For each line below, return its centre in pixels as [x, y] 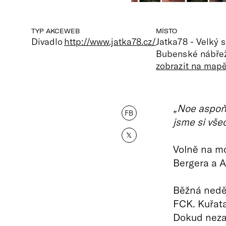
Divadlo [47, 41]
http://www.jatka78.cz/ [110, 41]
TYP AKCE [48, 31]
